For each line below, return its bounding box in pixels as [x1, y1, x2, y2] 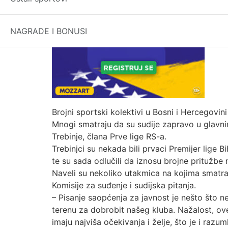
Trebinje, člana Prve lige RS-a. [52, 131, 166, 141]
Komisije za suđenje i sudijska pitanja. [52, 180, 196, 190]
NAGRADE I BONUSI [10, 26, 87, 37]
